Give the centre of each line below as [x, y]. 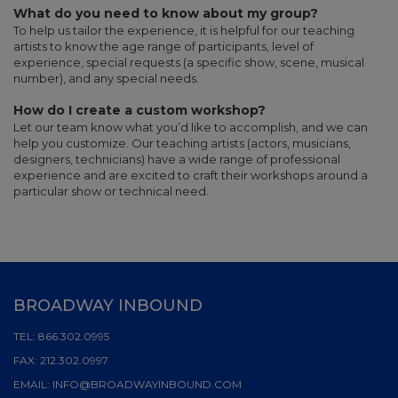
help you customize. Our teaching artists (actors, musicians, [182, 143]
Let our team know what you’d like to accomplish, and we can [191, 127]
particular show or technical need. [111, 191]
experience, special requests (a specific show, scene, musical [189, 63]
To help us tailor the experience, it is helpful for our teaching [184, 31]
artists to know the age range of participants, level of [163, 47]
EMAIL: [33, 385]
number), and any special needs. [106, 79]
